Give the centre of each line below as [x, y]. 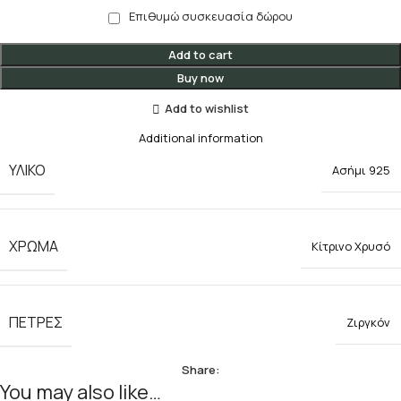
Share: [200, 369]
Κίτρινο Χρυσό [351, 247]
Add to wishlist [206, 109]
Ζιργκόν [368, 323]
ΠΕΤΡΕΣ [36, 322]
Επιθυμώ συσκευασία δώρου [211, 16]
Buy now [200, 77]
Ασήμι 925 [361, 171]
